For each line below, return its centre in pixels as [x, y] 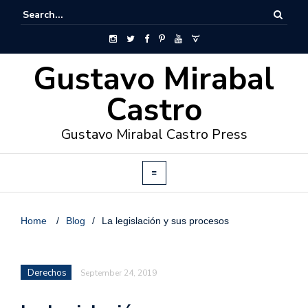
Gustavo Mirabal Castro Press [154, 134]
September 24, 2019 [119, 273]
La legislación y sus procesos [165, 221]
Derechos [47, 273]
